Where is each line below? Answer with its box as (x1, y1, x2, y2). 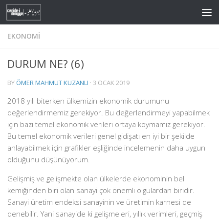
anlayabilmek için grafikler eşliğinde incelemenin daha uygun (7, 143, 205, 153)
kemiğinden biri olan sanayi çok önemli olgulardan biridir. (7, 185, 195, 195)
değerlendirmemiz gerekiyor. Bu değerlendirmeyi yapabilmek (7, 108, 210, 117)
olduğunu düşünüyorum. (7, 154, 90, 164)
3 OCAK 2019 (93, 78, 130, 87)
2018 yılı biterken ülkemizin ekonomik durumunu (7, 96, 169, 106)
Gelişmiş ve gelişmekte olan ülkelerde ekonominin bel (7, 174, 184, 183)
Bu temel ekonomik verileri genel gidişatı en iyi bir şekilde (7, 131, 195, 141)
